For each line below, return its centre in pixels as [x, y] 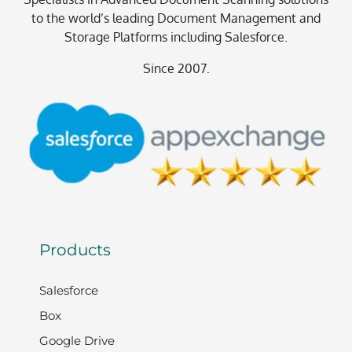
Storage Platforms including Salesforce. [176, 37]
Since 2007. [176, 68]
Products [75, 249]
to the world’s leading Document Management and [176, 18]
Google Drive [77, 340]
